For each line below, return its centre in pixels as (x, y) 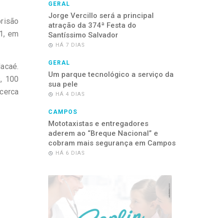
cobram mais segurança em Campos (112, 143)
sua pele (63, 84)
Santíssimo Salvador (83, 35)
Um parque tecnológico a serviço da (111, 74)
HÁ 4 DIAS (70, 94)
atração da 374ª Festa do (92, 25)
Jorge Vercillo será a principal (101, 16)
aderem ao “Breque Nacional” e (103, 133)
